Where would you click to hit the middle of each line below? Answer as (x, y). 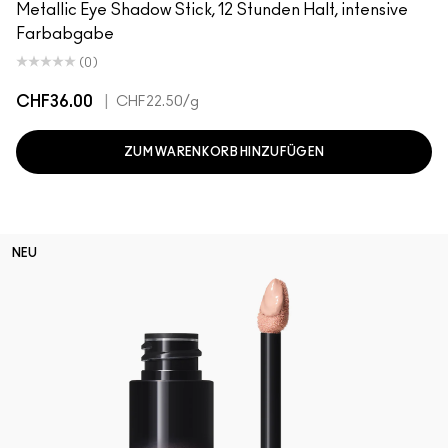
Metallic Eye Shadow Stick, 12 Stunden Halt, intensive (212, 10)
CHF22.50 (149, 102)
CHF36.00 (54, 102)
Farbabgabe (65, 34)
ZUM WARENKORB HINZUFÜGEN (224, 152)
